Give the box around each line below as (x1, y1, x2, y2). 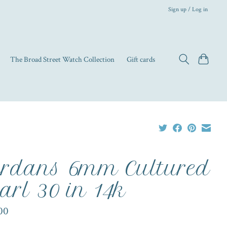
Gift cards (127, 54, 156, 65)
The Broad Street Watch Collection (10, 54, 115, 65)
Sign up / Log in (168, 5, 208, 13)
